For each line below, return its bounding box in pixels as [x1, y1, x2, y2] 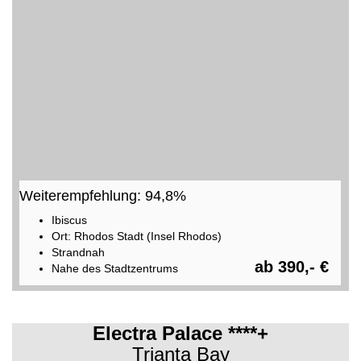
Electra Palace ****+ [93, 322, 268, 344]
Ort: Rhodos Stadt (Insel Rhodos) [51, 229, 222, 243]
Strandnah [51, 245, 105, 259]
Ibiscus [51, 213, 87, 226]
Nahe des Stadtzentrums [51, 261, 178, 275]
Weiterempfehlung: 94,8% [19, 187, 186, 204]
